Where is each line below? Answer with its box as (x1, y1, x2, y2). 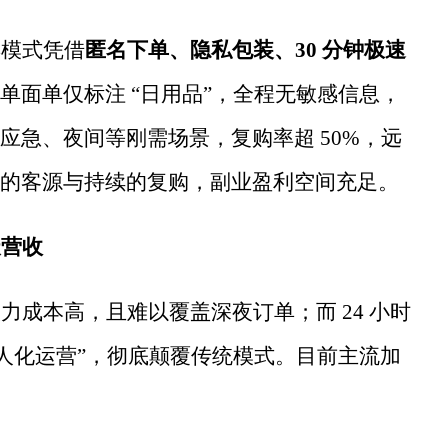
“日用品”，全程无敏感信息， (126, 81, 401, 106)
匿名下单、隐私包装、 (84, 37, 295, 62)
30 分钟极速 (294, 37, 406, 62)
